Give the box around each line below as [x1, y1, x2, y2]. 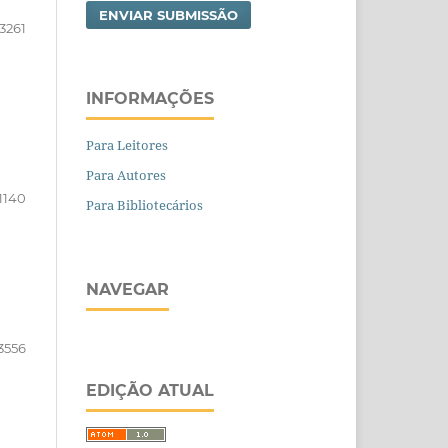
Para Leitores [86, 135, 168, 154]
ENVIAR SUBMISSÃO [99, 6, 239, 23]
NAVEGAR [86, 279, 169, 299]
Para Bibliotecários [86, 195, 203, 214]
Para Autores [86, 165, 166, 184]
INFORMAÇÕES [86, 88, 214, 108]
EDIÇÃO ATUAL [86, 380, 214, 400]
